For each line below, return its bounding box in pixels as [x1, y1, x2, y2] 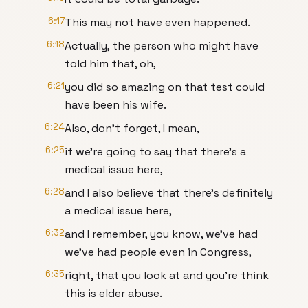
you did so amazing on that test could [65, 80, 265, 94]
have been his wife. [65, 98, 166, 112]
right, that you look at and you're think [65, 268, 269, 283]
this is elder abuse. [65, 286, 162, 300]
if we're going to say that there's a [65, 144, 246, 159]
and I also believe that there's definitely [65, 186, 273, 200]
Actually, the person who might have [65, 38, 258, 53]
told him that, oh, [65, 56, 156, 71]
